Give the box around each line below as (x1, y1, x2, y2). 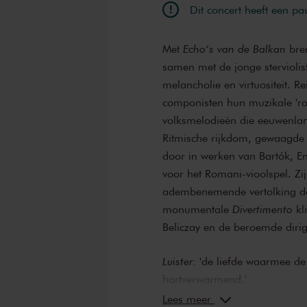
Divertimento (232, 201, 293, 216)
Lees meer (162, 291, 215, 306)
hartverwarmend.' (162, 271, 247, 286)
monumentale (162, 201, 233, 216)
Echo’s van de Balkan (183, 41, 286, 56)
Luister (162, 254, 193, 268)
